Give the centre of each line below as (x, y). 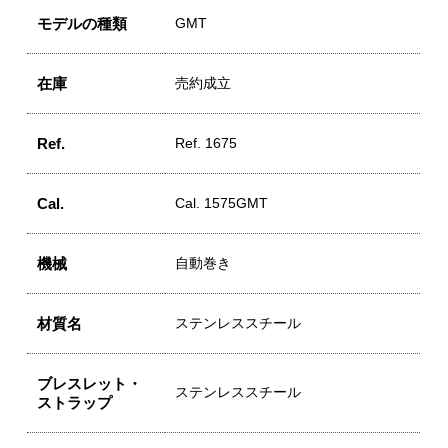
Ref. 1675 (206, 143)
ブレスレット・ (90, 383)
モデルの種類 (82, 23)
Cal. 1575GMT (222, 203)
